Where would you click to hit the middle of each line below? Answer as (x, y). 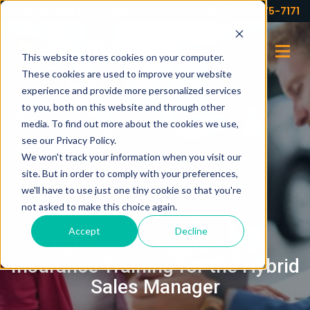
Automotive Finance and (155, 245)
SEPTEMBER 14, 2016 (155, 214)
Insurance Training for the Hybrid (155, 266)
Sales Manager (155, 287)
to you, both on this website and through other (123, 107)
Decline (191, 230)
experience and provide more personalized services (131, 90)
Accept (85, 230)
